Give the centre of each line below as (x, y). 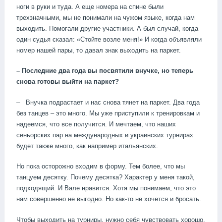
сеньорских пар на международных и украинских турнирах (105, 135)
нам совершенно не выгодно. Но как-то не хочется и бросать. (109, 199)
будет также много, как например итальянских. (87, 146)
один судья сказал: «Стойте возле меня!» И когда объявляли (109, 39)
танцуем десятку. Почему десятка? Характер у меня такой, (106, 177)
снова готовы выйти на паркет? (68, 82)
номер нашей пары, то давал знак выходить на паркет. (99, 50)
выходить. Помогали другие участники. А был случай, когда (107, 28)
